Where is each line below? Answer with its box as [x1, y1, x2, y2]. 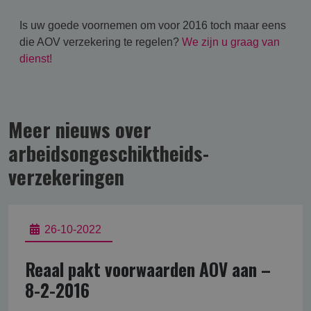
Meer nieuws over [8, 115, 151, 144]
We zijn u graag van [182, 36, 280, 48]
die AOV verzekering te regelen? [19, 36, 182, 48]
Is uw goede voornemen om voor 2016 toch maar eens [19, 19, 286, 31]
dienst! [19, 53, 52, 65]
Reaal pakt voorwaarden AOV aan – [25, 256, 271, 282]
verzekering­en [8, 162, 124, 191]
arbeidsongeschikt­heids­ [8, 138, 209, 167]
